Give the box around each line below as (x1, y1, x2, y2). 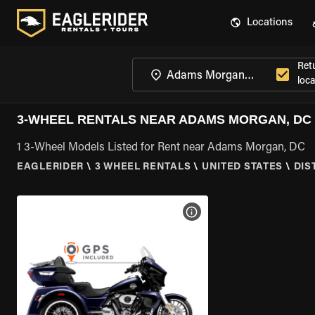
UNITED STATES (201, 162, 283, 172)
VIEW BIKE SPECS (198, 207, 271, 216)
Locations (247, 18, 292, 28)
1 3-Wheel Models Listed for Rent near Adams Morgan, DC (17, 142, 305, 153)
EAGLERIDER (17, 162, 84, 172)
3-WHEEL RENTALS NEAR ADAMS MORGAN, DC (17, 112, 311, 127)
